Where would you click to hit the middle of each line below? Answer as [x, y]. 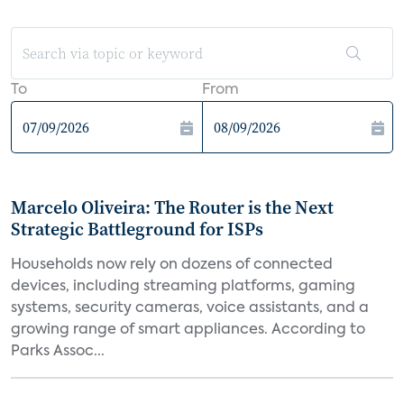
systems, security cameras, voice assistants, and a [190, 308]
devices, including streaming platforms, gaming [183, 287]
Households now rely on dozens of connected [172, 265]
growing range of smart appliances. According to [188, 330]
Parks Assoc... [58, 352]
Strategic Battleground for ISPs [137, 229]
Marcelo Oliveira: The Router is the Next [172, 207]
